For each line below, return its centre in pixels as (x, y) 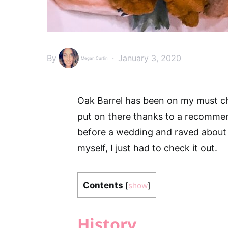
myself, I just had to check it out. (147, 148)
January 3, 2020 (150, 58)
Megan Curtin (94, 58)
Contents (103, 185)
